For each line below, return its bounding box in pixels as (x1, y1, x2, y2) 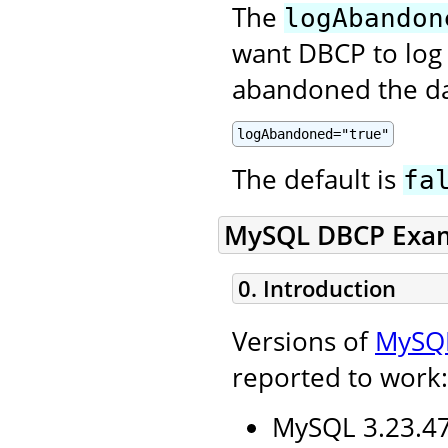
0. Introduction (238, 273, 396, 303)
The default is (232, 160, 403, 197)
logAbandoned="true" (237, 125, 389, 142)
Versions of (232, 323, 375, 360)
